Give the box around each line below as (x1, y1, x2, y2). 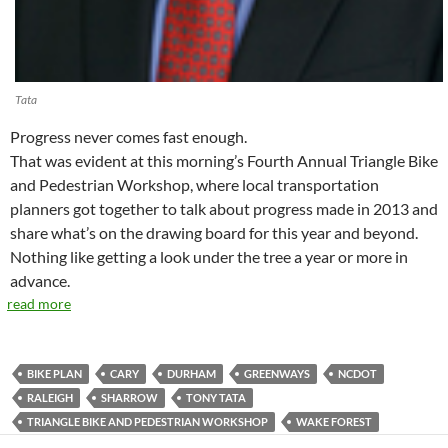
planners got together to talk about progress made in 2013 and (10, 199, 438, 219)
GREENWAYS (244, 367, 310, 381)
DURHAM (167, 367, 216, 381)
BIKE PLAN (27, 367, 82, 381)
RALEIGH (27, 391, 73, 405)
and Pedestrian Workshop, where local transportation (10, 175, 379, 195)
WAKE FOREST (296, 415, 372, 429)
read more (7, 295, 71, 313)
